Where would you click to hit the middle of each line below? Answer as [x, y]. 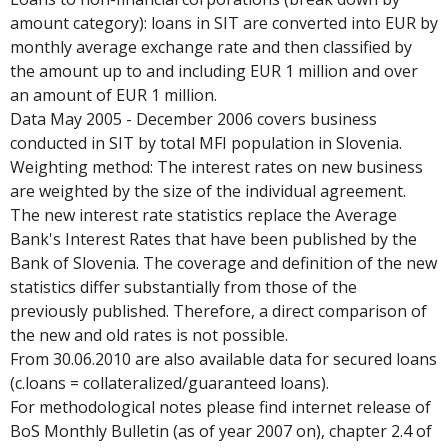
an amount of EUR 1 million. [113, 95]
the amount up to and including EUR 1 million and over [214, 71]
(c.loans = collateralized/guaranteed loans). [169, 383]
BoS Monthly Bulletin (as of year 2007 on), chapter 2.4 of [221, 431]
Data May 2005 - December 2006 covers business [193, 119]
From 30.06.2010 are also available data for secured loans [223, 359]
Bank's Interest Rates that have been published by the [213, 239]
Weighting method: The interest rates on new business [216, 167]
